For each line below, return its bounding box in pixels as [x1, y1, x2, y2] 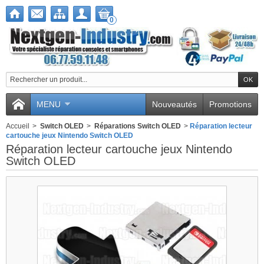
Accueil [6, 121, 29, 130]
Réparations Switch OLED [94, 121, 181, 130]
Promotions [209, 99, 252, 109]
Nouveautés [152, 99, 197, 109]
